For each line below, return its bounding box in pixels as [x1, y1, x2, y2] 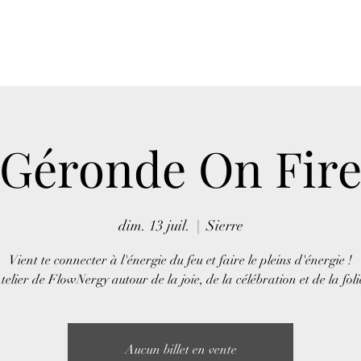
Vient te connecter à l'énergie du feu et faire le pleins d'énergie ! [9, 251, 352, 268]
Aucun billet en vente [124, 341, 237, 358]
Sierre [205, 216, 243, 234]
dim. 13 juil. [118, 216, 190, 234]
